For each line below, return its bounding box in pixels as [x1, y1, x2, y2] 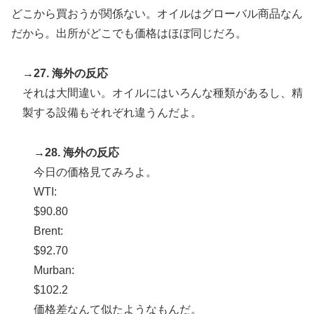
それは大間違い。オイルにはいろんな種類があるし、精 [22, 86, 303, 99]
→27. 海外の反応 [22, 67, 108, 79]
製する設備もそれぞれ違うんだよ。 [22, 106, 202, 118]
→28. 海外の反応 [34, 146, 119, 158]
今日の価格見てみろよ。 [34, 165, 157, 178]
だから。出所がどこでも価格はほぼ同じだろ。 [11, 27, 247, 39]
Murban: [34, 264, 74, 276]
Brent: [34, 224, 63, 237]
